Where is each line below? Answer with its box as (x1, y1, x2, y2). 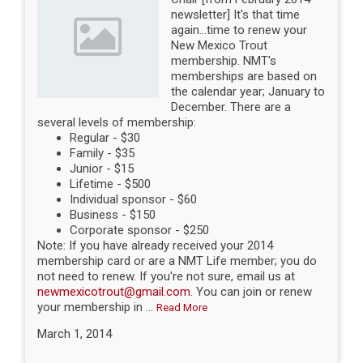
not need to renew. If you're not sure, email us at (37, 268, 296, 284)
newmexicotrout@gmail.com (37, 284, 191, 299)
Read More (156, 301, 208, 314)
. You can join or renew (190, 284, 313, 299)
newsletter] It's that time (171, 6, 301, 22)
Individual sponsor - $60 (70, 191, 198, 207)
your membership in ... (37, 299, 157, 314)
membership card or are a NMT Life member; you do (37, 253, 318, 268)
